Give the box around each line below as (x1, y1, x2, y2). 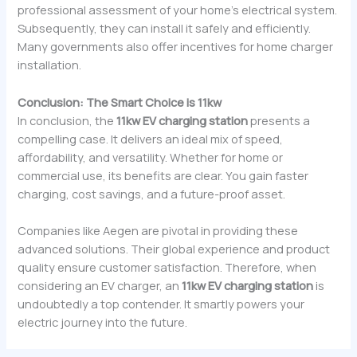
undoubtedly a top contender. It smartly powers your (18, 296, 305, 312)
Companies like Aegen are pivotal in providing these (18, 222, 299, 239)
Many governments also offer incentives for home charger (18, 38, 334, 55)
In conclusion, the (18, 112, 117, 128)
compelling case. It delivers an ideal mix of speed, (18, 130, 284, 147)
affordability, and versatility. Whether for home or (18, 148, 284, 165)
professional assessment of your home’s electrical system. (18, 2, 338, 18)
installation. (18, 57, 82, 73)
